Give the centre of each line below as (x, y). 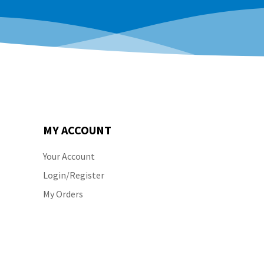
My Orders (63, 194)
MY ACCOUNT (77, 130)
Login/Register (74, 175)
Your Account (69, 156)
